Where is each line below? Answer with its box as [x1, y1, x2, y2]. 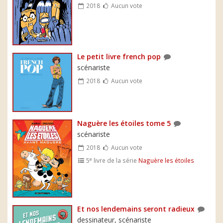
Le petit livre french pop [77, 51, 161, 61]
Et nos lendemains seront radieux [77, 204, 195, 214]
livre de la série [92, 156, 139, 165]
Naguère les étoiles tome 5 [77, 118, 171, 128]
